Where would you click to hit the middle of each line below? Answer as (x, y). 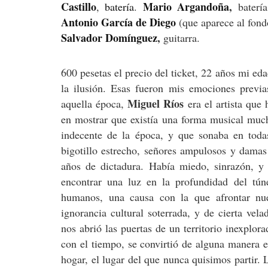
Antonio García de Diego (119, 22)
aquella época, (95, 103)
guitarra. (180, 38)
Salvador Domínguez (109, 38)
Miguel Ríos (156, 103)
